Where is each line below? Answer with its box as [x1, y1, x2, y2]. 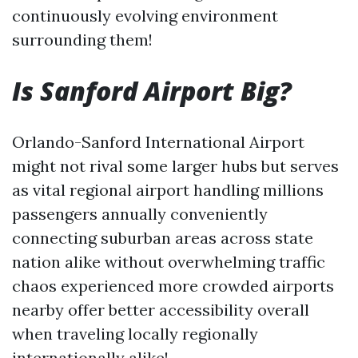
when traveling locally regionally [12, 324, 258, 344]
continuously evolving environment [12, 6, 278, 26]
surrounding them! [12, 30, 153, 50]
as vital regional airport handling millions [12, 180, 324, 200]
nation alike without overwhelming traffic [12, 252, 325, 272]
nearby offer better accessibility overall [12, 300, 309, 320]
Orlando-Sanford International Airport [12, 132, 304, 152]
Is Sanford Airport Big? [12, 74, 292, 108]
